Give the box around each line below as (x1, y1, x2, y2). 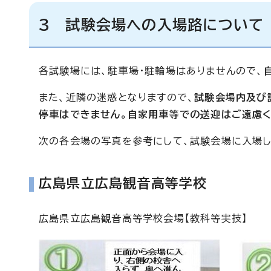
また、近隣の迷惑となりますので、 (39, 93, 195, 102)
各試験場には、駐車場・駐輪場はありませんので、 (39, 66, 264, 76)
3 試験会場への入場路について (39, 18, 264, 32)
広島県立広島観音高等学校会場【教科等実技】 (39, 214, 248, 223)
